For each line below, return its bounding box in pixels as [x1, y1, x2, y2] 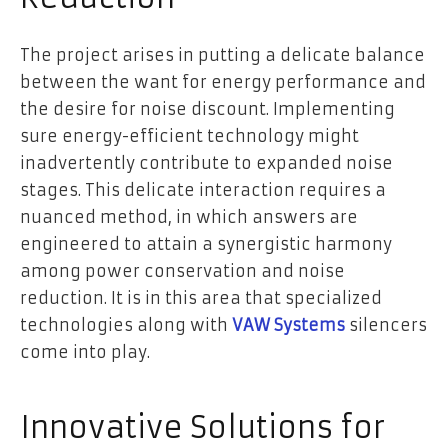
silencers [349, 315, 427, 336]
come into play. [20, 342, 150, 363]
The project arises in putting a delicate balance [20, 45, 425, 66]
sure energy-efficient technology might [20, 126, 359, 147]
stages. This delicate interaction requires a [20, 180, 386, 201]
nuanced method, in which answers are [20, 207, 358, 228]
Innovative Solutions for [20, 408, 385, 446]
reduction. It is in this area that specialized [20, 288, 382, 309]
